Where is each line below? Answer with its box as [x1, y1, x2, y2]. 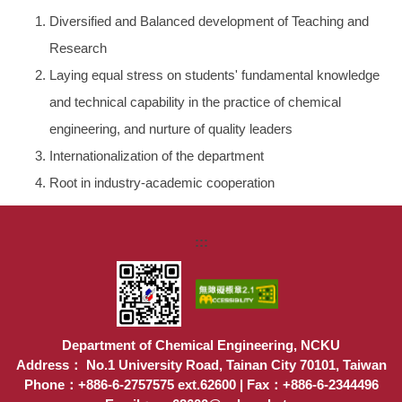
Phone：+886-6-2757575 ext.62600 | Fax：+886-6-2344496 [23, 376, 379, 392]
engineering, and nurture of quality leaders [49, 121, 293, 137]
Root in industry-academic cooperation [49, 175, 275, 191]
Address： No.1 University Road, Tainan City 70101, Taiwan [15, 356, 387, 372]
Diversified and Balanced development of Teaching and [49, 13, 370, 30]
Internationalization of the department [49, 148, 265, 164]
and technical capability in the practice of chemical [49, 94, 342, 110]
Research [49, 40, 108, 57]
